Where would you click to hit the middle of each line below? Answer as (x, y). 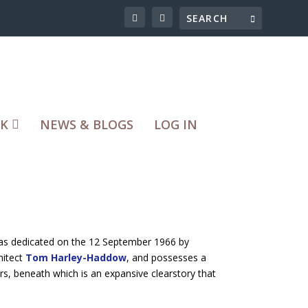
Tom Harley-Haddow (76, 257)
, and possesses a (166, 257)
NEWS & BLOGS (87, 124)
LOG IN (176, 124)
